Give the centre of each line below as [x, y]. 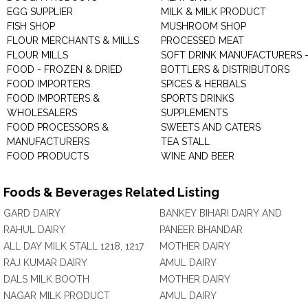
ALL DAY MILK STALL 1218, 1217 [74, 246]
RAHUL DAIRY [34, 230]
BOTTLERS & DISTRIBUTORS [225, 69]
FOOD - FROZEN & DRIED [65, 69]
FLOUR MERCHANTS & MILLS [73, 41]
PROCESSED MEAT [202, 41]
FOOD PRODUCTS [48, 156]
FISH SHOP [31, 26]
